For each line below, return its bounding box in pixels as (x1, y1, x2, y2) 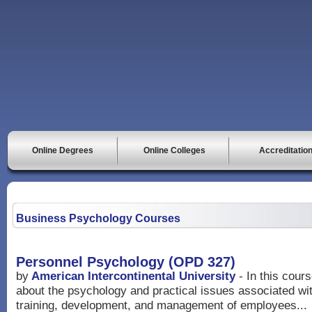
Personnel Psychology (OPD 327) (16, 254, 235, 270)
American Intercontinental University (31, 269, 235, 283)
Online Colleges (143, 146, 205, 155)
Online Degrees (32, 146, 93, 155)
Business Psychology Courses (16, 212, 180, 224)
